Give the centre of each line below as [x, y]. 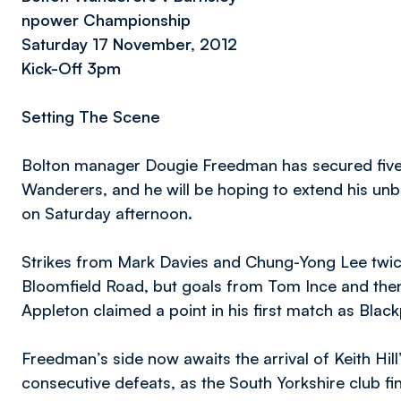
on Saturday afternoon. [107, 213]
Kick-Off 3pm [71, 68]
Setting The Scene [91, 116]
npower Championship [106, 20]
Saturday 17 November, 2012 [129, 44]
